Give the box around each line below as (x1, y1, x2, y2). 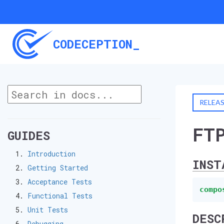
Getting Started (27, 163, 88, 172)
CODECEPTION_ (53, 36, 140, 52)
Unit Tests (27, 205, 68, 214)
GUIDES (7, 127, 50, 143)
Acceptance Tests (27, 177, 92, 186)
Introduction (27, 149, 75, 158)
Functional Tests (27, 191, 92, 200)
